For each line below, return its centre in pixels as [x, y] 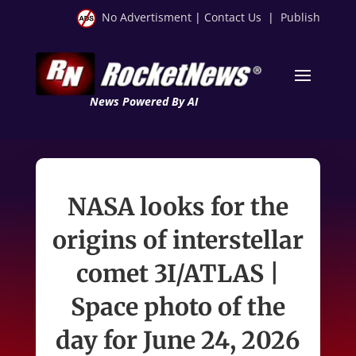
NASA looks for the [178, 206]
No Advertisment [147, 17]
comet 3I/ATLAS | [178, 273]
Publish [301, 17]
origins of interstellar [178, 240]
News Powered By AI [143, 101]
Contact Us [233, 17]
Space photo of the [178, 306]
